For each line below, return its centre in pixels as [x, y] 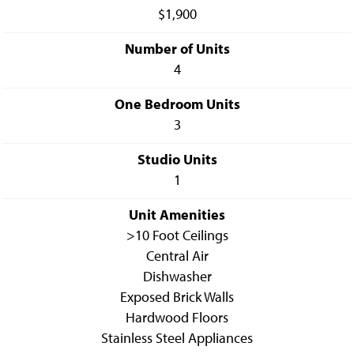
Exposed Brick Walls [177, 297]
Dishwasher [177, 276]
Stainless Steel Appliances [177, 338]
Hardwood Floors [177, 317]
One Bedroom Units [177, 104]
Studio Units [177, 159]
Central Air [177, 256]
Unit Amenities [177, 215]
